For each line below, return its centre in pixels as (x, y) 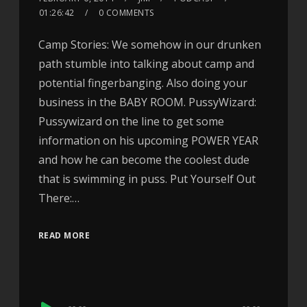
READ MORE (64, 236)
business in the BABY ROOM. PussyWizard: (147, 102)
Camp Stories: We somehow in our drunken (149, 45)
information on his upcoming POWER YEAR (148, 141)
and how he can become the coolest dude (144, 160)
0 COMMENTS (126, 13)
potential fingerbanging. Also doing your (143, 83)
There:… (59, 198)
